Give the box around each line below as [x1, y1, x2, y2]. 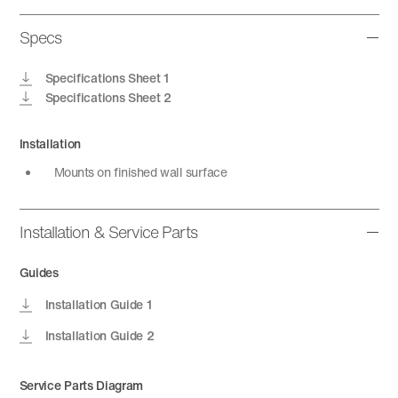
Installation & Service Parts [19, 220, 198, 243]
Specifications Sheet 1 [44, 68, 169, 87]
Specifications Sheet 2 [44, 88, 171, 107]
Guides [19, 263, 59, 282]
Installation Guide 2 [44, 326, 155, 345]
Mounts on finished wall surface [53, 163, 227, 181]
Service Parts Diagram [19, 376, 144, 394]
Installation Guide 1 [44, 295, 152, 314]
